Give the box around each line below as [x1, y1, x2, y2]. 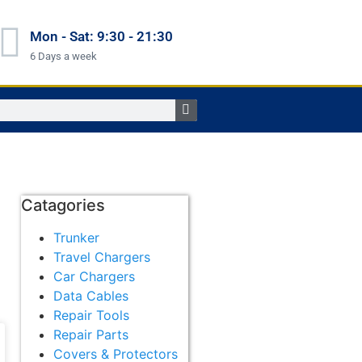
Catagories [21, 196, 105, 215]
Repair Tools [53, 307, 129, 323]
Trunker [53, 229, 99, 246]
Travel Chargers [53, 249, 150, 265]
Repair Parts [53, 326, 128, 343]
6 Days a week [29, 49, 97, 62]
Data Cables [53, 288, 128, 304]
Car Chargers [53, 268, 135, 284]
